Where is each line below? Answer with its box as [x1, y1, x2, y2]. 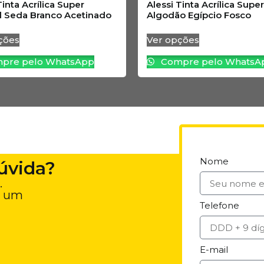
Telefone [200, 200, 240, 212]
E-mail [200, 244, 229, 256]
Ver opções [147, 34, 199, 46]
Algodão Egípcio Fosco [147, 9, 251, 21]
